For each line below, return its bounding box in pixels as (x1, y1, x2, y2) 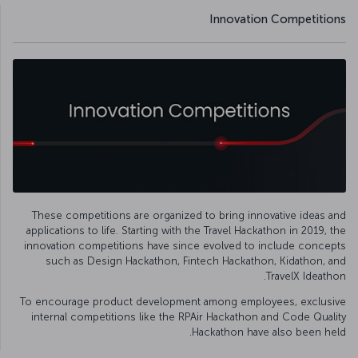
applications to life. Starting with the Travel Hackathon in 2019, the (26, 225, 346, 237)
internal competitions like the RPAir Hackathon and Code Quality (31, 311, 346, 324)
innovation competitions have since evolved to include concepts (24, 240, 346, 253)
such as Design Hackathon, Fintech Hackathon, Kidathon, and (46, 255, 346, 268)
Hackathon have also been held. (192, 326, 346, 339)
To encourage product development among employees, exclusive (20, 296, 346, 308)
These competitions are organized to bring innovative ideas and (32, 209, 346, 222)
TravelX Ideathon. (266, 270, 346, 283)
